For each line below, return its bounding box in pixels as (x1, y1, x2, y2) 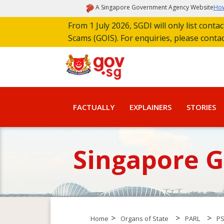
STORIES (186, 102, 216, 112)
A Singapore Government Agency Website (95, 3, 213, 11)
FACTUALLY (73, 102, 114, 112)
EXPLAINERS (129, 102, 171, 112)
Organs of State (120, 214, 168, 223)
